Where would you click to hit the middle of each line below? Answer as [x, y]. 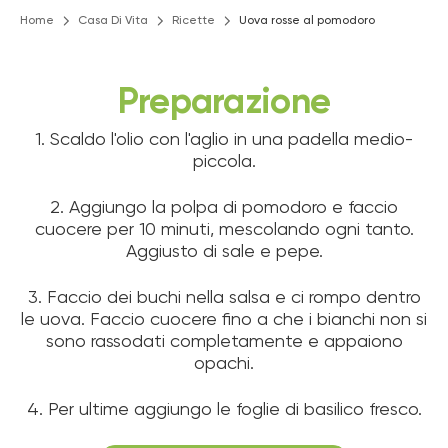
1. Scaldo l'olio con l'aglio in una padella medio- [224, 139]
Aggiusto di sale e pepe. [224, 251]
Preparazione [224, 102]
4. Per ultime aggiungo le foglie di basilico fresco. [224, 409]
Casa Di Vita [113, 20]
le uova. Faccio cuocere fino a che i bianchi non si [224, 319]
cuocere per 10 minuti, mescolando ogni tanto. [224, 229]
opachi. [224, 363]
